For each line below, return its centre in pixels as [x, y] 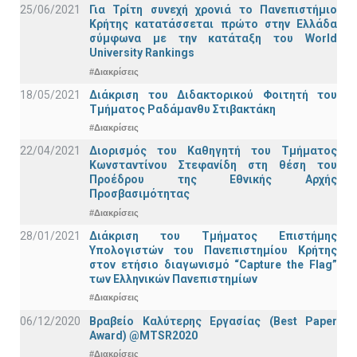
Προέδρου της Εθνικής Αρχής [213, 180]
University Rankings [142, 53]
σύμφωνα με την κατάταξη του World [213, 39]
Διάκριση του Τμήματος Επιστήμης [213, 235]
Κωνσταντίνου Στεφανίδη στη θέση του [213, 165]
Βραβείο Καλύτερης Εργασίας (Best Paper [213, 321]
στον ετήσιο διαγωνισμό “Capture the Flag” [213, 264]
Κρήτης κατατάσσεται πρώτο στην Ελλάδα [213, 24]
